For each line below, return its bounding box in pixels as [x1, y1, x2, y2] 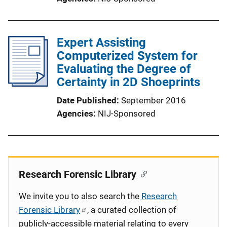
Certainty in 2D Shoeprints [57, 75, 200, 89]
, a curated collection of [87, 205, 176, 215]
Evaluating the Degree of [57, 62, 191, 76]
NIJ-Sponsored [98, 108, 156, 119]
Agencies [57, 108, 93, 119]
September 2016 [121, 95, 186, 105]
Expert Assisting [57, 35, 146, 50]
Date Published [57, 95, 117, 105]
